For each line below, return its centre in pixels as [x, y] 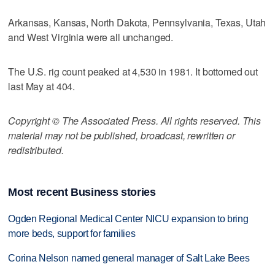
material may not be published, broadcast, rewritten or [122, 135]
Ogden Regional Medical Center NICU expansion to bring [128, 219]
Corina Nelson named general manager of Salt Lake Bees [129, 258]
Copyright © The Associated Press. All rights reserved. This [135, 120]
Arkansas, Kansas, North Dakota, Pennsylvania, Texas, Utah [137, 22]
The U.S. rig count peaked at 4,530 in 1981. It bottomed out [133, 71]
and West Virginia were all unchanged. [91, 37]
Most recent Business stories [82, 192]
